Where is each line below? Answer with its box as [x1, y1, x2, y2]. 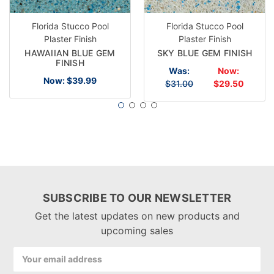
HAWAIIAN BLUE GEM [24, 47, 116, 58]
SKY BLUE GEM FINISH [157, 47, 253, 58]
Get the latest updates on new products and [34, 209, 240, 222]
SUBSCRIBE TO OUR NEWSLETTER [42, 191, 232, 204]
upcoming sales [101, 224, 173, 237]
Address [13, 260, 46, 271]
